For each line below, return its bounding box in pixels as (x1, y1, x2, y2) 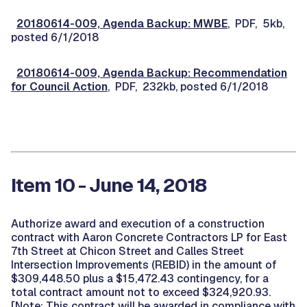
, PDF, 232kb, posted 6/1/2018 (108, 79, 268, 94)
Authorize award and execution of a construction (11, 217, 265, 231)
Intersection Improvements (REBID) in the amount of (11, 258, 277, 272)
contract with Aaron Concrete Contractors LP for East (11, 230, 287, 245)
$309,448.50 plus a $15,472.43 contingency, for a (11, 271, 269, 286)
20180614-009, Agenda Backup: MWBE (16, 16, 228, 31)
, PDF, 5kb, (228, 16, 284, 31)
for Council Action (11, 79, 108, 94)
